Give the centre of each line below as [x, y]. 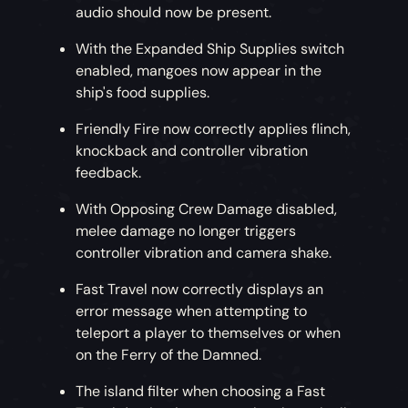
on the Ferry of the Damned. [169, 355]
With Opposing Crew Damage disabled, [207, 209]
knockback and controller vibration [192, 151]
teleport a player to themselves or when [209, 333]
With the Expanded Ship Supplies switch [210, 49]
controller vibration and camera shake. [204, 253]
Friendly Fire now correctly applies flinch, [214, 129]
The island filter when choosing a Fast [201, 392]
